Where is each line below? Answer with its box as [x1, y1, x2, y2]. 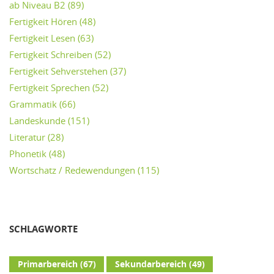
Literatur [9, 130, 45, 143]
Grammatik [9, 97, 57, 110]
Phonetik [9, 147, 46, 160]
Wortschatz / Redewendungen [9, 163, 135, 176]
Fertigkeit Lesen [9, 31, 75, 44]
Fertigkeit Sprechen [9, 81, 90, 94]
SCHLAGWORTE [9, 223, 78, 236]
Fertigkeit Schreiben [9, 48, 92, 61]
